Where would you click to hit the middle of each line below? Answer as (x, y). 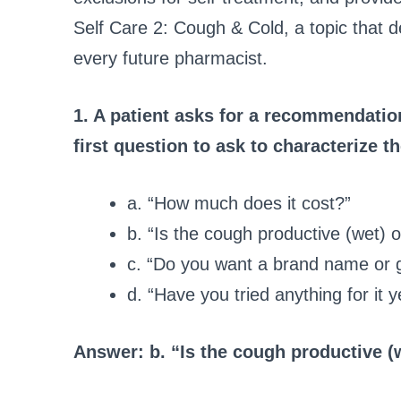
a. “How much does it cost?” (239, 204)
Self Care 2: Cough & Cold (179, 28)
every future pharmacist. (171, 59)
